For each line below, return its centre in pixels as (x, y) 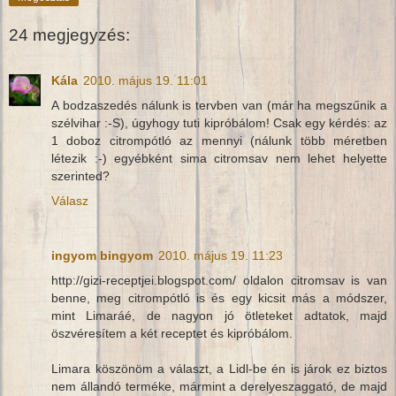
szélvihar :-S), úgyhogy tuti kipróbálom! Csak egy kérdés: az (219, 123)
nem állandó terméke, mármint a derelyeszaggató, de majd (219, 387)
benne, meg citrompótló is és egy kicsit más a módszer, (219, 298)
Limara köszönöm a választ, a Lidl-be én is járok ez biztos (219, 369)
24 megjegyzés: (69, 34)
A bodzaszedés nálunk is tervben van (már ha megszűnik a (219, 106)
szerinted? (80, 176)
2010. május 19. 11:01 (145, 81)
